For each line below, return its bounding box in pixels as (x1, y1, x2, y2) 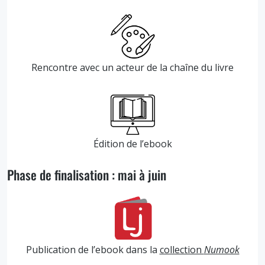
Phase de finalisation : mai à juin (7, 164, 166, 184)
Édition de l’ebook (93, 137, 172, 150)
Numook (203, 243, 240, 256)
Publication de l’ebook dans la (25, 243, 160, 256)
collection (159, 243, 204, 256)
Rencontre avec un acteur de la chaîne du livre (31, 60, 234, 74)
